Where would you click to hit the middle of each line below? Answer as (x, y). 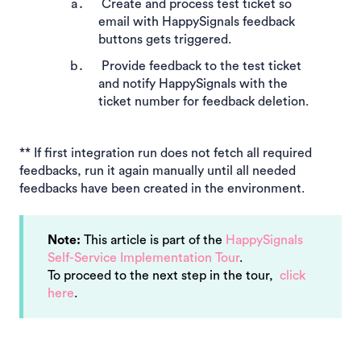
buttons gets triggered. (166, 39)
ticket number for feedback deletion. (203, 102)
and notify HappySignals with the (193, 84)
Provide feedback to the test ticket (200, 66)
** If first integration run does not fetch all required (166, 154)
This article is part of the (153, 241)
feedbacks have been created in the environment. (162, 189)
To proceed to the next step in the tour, (164, 276)
